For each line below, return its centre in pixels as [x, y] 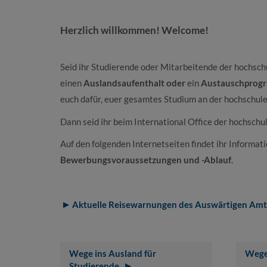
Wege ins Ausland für [112, 254]
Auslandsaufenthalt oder [134, 83]
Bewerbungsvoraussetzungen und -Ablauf [145, 160]
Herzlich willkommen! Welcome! [134, 30]
